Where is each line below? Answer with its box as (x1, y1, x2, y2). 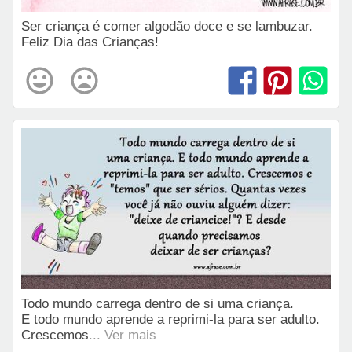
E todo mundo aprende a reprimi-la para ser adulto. (21, 311, 324, 327)
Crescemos (21, 327, 89, 343)
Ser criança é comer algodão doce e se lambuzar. (21, 19, 317, 35)
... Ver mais (89, 327, 156, 343)
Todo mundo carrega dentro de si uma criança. (21, 295, 298, 311)
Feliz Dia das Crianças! (21, 35, 159, 50)
